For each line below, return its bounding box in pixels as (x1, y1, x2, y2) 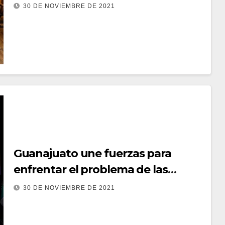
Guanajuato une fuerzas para (13, 146, 171, 160)
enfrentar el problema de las (13, 162, 168, 176)
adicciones (13, 178, 71, 192)
